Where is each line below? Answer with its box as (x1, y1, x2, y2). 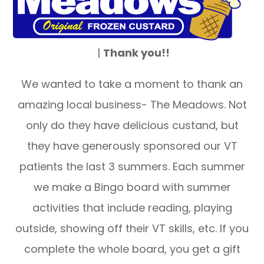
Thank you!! (103, 45, 170, 60)
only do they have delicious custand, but (25, 117, 239, 133)
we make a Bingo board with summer (33, 179, 231, 194)
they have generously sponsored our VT (27, 138, 237, 153)
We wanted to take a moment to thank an (21, 76, 243, 91)
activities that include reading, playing (32, 200, 232, 215)
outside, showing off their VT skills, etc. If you (15, 220, 249, 236)
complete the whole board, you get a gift (24, 241, 240, 256)
